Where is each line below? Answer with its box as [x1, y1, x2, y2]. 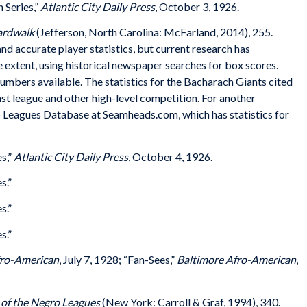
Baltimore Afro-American [177, 253, 296, 267]
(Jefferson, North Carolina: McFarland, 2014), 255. [34, 25, 273, 39]
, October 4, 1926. [128, 149, 212, 163]
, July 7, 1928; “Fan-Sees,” [59, 253, 177, 267]
